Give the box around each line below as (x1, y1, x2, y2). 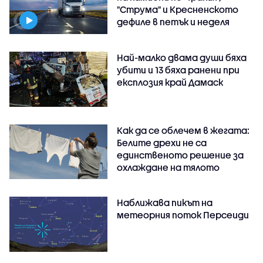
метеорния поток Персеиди (117, 210, 249, 221)
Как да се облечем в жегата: (117, 124, 250, 136)
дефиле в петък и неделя (117, 16, 230, 27)
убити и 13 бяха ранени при (117, 64, 240, 75)
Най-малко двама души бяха (117, 52, 247, 63)
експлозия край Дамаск (117, 76, 224, 87)
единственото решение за (117, 149, 244, 160)
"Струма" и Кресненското (117, 4, 239, 15)
